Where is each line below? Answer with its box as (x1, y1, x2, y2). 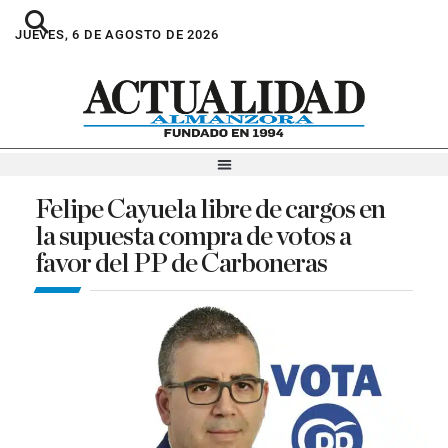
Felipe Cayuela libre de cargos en (35, 195, 385, 223)
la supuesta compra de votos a (35, 222, 351, 250)
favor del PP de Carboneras (35, 249, 327, 277)
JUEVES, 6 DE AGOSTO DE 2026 (15, 27, 219, 42)
